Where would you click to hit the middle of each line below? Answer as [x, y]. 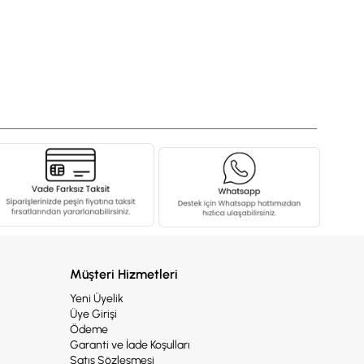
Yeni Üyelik [97, 299]
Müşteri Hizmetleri [124, 275]
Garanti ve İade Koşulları [130, 345]
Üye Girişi [93, 314]
